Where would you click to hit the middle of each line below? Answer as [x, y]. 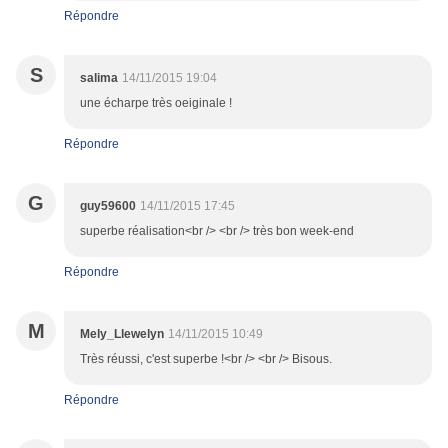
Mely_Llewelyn [122, 334]
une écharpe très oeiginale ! [156, 103]
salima [99, 78]
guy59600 [108, 206]
